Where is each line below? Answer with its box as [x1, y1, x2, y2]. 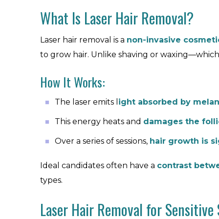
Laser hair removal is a [40, 35, 127, 44]
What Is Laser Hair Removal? [40, 7, 194, 29]
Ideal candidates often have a [40, 161, 157, 170]
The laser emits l [55, 97, 118, 107]
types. [40, 175, 63, 185]
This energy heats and [55, 117, 143, 126]
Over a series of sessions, [55, 136, 150, 146]
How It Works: [40, 72, 105, 91]
